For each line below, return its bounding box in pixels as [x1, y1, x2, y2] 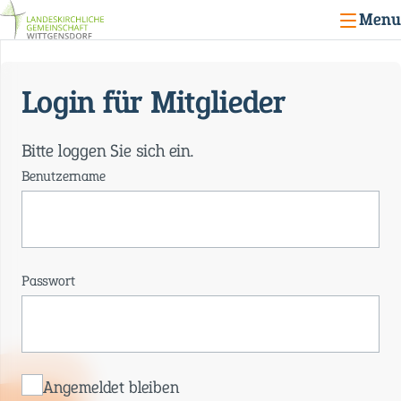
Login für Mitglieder [21, 81, 286, 124]
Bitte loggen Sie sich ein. [21, 139, 193, 163]
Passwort [21, 271, 75, 291]
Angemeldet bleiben [43, 376, 179, 399]
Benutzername [21, 166, 106, 186]
